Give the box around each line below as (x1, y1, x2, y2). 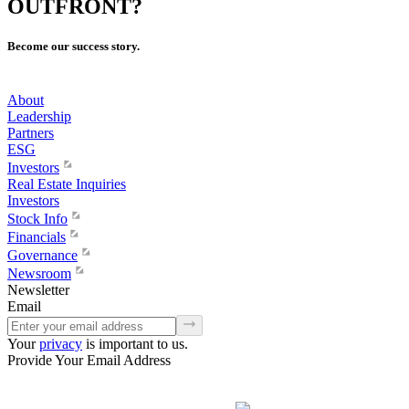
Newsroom (7, 266, 71, 282)
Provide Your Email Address (7, 351, 171, 368)
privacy (39, 335, 82, 351)
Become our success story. (7, 39, 140, 54)
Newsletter (7, 282, 69, 299)
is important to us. (86, 335, 188, 351)
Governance (7, 247, 78, 264)
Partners (7, 125, 54, 142)
